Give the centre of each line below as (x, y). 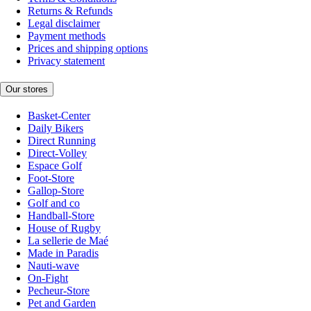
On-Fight (48, 278)
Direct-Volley (57, 153)
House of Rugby (64, 228)
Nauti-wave (53, 265)
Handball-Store (61, 215)
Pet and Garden (62, 303)
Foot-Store (51, 178)
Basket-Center (59, 115)
